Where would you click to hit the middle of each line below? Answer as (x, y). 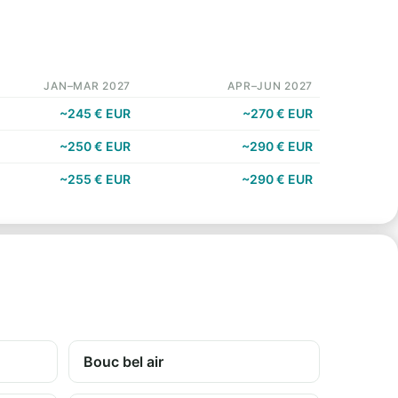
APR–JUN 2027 (270, 86)
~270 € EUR (278, 113)
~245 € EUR (95, 113)
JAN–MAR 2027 (87, 86)
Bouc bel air (123, 362)
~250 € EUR (95, 146)
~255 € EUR (95, 179)
